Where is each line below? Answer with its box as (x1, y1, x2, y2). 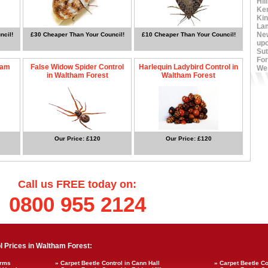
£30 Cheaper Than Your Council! (30, 31, 124, 38)
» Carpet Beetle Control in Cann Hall (55, 260, 160, 266)
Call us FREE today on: (18, 178, 136, 190)
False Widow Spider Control (31, 62, 124, 71)
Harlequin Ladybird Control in (139, 62, 238, 71)
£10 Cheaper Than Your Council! (141, 31, 236, 38)
